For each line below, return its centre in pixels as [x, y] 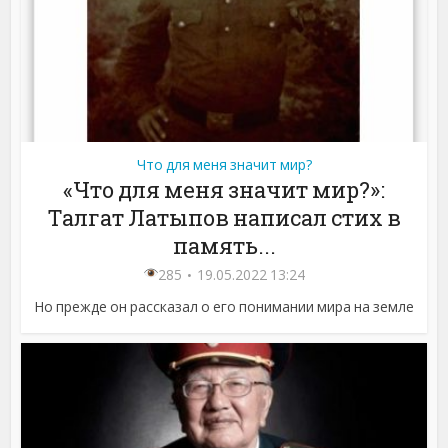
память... [224, 245]
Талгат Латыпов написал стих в [224, 217]
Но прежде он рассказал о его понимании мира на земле [224, 306]
